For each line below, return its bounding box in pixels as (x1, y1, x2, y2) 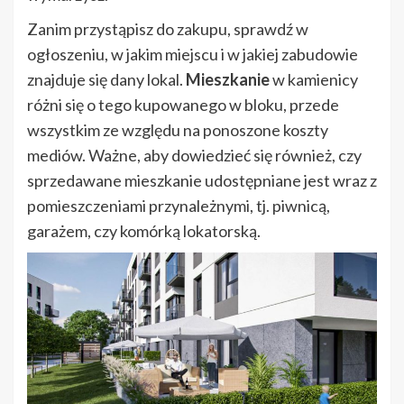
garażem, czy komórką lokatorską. (27, 221, 261, 242)
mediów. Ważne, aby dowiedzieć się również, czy (27, 145, 362, 166)
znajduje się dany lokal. (27, 69, 186, 90)
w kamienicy (270, 69, 358, 90)
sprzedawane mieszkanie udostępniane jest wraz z (27, 170, 377, 191)
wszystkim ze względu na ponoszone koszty (27, 120, 328, 141)
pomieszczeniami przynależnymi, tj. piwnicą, (27, 196, 330, 216)
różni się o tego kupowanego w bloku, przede (27, 95, 339, 115)
